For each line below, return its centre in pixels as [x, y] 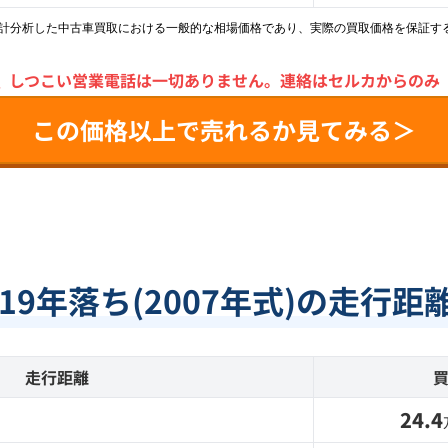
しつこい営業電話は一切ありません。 [144, 80]
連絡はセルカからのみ [359, 80]
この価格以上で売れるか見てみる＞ [224, 129]
